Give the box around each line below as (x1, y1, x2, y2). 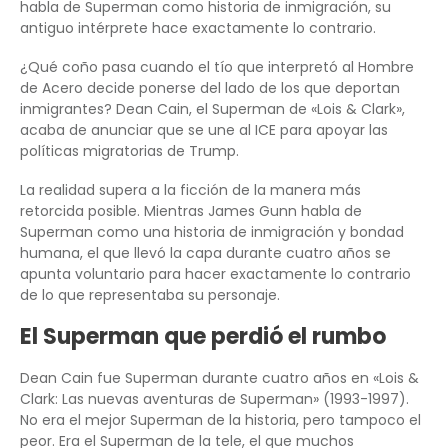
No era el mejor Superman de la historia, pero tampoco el (20, 410, 421, 431)
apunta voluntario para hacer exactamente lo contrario (20, 264, 411, 285)
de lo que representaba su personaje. (20, 285, 280, 306)
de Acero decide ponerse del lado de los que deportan (20, 78, 400, 99)
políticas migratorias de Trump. (20, 141, 239, 162)
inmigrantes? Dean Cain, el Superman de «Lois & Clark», (20, 99, 405, 120)
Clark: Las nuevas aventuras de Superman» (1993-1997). (20, 389, 409, 410)
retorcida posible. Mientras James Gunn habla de (20, 201, 362, 222)
